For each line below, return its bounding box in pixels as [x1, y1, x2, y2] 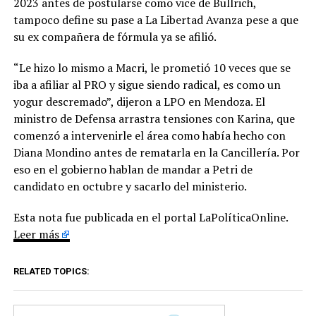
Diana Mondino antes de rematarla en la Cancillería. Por [13, 144, 300, 160]
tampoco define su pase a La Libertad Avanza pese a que [13, 11, 298, 28]
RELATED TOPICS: [13, 265, 90, 276]
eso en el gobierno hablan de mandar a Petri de [13, 161, 253, 177]
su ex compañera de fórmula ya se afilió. [13, 28, 217, 44]
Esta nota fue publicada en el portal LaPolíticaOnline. [13, 209, 288, 225]
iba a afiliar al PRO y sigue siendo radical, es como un [13, 76, 281, 92]
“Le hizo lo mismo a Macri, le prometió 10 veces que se [13, 59, 291, 75]
